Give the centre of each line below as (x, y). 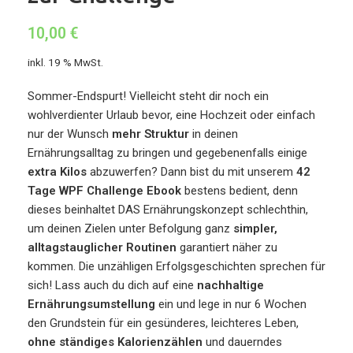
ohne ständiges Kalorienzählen (115, 342)
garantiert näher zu (227, 247)
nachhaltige (230, 285)
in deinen (214, 134)
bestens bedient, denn (240, 190)
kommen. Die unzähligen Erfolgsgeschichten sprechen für (176, 266)
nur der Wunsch (70, 134)
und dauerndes (242, 342)
